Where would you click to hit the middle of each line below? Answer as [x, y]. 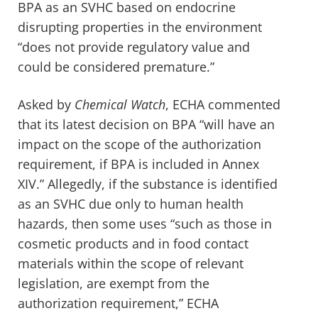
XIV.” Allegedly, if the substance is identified [148, 183]
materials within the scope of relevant [131, 263]
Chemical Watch [120, 104]
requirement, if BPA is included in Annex [138, 164]
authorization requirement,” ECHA [118, 303]
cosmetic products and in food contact [133, 243]
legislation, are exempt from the [114, 283]
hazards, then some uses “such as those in [145, 223]
